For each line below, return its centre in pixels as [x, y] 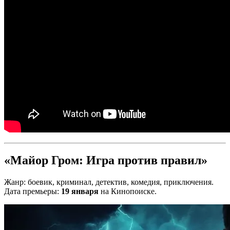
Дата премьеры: [33, 191]
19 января [80, 191]
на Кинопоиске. [128, 191]
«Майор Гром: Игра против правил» [106, 160]
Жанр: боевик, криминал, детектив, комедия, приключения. [109, 182]
